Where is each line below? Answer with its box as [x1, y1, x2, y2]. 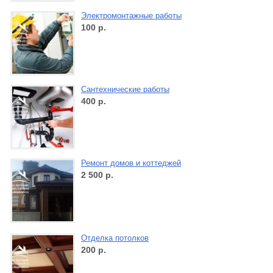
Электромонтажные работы [81, 10, 182, 20]
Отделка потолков [81, 233, 149, 243]
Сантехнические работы [81, 84, 169, 94]
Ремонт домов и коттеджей [81, 158, 181, 168]
